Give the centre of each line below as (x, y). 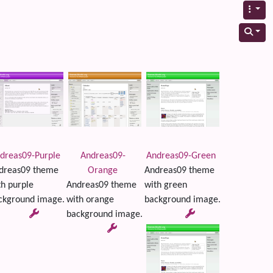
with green (165, 185)
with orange (90, 200)
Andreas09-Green (181, 156)
